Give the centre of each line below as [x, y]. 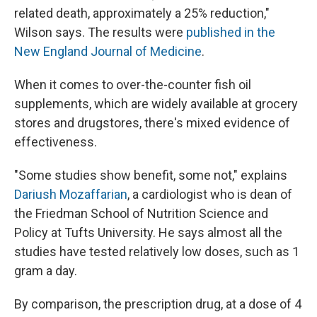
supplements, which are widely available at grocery [156, 104]
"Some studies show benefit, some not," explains [151, 175]
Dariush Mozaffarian [71, 195]
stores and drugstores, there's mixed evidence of [152, 123]
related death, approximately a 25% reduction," [142, 13]
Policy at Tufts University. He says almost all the [148, 233]
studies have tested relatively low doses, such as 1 [157, 252]
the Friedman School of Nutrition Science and [141, 214]
